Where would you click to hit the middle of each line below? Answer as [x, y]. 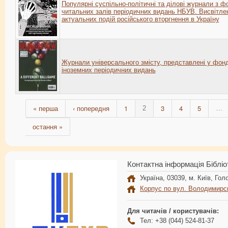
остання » [48, 126]
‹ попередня [91, 108]
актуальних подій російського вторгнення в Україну [140, 19]
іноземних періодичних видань [108, 70]
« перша [46, 108]
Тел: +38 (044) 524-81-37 [177, 220]
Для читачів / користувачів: [173, 211]
